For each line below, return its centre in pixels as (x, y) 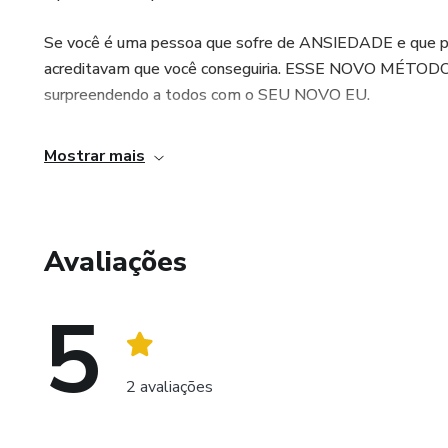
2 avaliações (169, 386)
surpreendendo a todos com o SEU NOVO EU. (207, 95)
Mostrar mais (94, 156)
